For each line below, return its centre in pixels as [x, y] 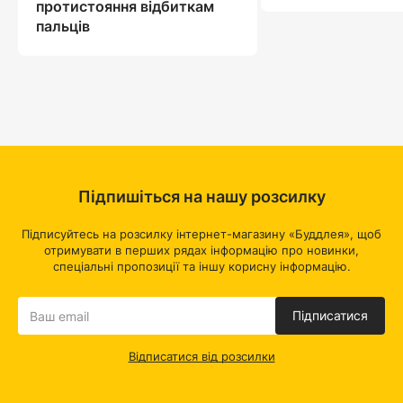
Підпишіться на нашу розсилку [201, 197]
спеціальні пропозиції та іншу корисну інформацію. [201, 266]
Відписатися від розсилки [201, 356]
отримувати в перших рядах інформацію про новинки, [201, 250]
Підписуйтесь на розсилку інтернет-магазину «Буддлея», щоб [201, 234]
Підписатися [330, 315]
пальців [63, 26]
